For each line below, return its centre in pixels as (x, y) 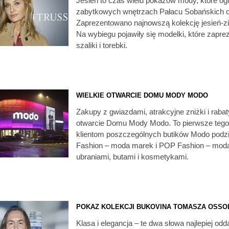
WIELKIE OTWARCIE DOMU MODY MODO (142, 95)
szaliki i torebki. (102, 45)
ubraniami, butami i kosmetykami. (132, 157)
